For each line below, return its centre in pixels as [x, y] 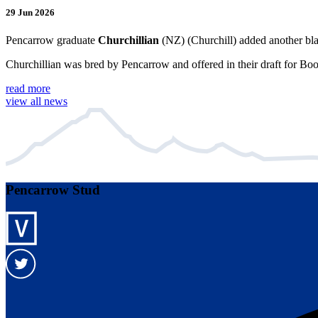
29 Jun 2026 [30, 13]
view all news [37, 102]
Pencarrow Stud [53, 190]
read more [28, 89]
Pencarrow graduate [52, 40]
